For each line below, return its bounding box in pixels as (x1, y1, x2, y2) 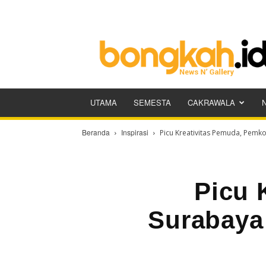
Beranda (82, 127, 110, 137)
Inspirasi (121, 127, 148, 137)
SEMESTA (134, 97, 171, 108)
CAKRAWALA (188, 97, 235, 108)
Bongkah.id (182, 29, 226, 42)
